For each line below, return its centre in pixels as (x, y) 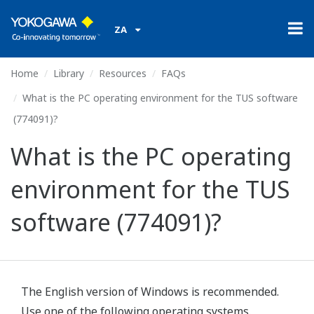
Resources (123, 73)
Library (69, 73)
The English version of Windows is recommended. (150, 292)
